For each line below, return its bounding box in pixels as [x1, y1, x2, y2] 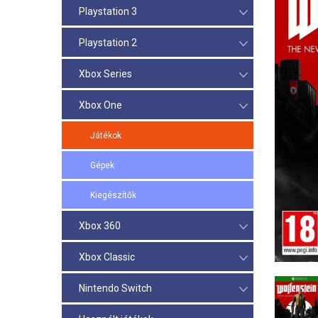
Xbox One [79, 99, 122, 111]
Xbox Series [79, 68, 132, 80]
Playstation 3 [79, 6, 137, 18]
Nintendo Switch [79, 283, 152, 295]
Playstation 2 [79, 37, 137, 49]
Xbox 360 [79, 220, 121, 232]
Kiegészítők [90, 190, 136, 201]
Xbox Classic [79, 251, 135, 263]
